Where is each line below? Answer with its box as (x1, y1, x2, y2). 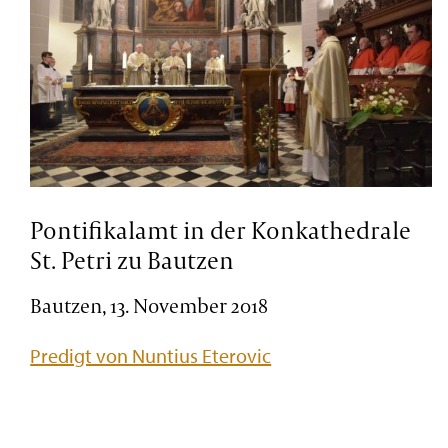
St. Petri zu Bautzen (30, 244, 235, 277)
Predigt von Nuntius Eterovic (30, 342, 272, 368)
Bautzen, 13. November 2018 (30, 291, 269, 319)
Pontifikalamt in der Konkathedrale (30, 214, 412, 247)
